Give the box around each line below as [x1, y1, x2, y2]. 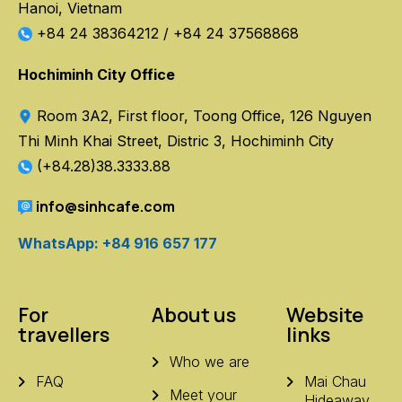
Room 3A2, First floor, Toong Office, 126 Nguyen [32, 106, 371, 125]
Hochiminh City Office [18, 65, 175, 83]
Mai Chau [303, 372, 366, 391]
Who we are [170, 353, 250, 371]
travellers [18, 321, 109, 349]
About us [152, 301, 237, 329]
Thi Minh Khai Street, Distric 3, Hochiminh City [18, 131, 334, 150]
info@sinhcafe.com [36, 196, 175, 216]
